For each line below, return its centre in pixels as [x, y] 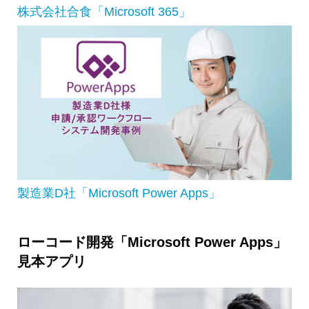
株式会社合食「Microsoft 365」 [104, 12]
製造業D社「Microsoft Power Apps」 [119, 193]
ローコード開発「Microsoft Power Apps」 [152, 242]
